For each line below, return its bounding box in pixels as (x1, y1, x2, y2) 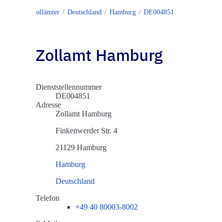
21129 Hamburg (55, 143, 107, 152)
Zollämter (32, 8, 59, 16)
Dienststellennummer (36, 83, 102, 92)
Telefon (36, 194, 59, 203)
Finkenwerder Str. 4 (55, 126, 117, 135)
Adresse (36, 101, 61, 110)
